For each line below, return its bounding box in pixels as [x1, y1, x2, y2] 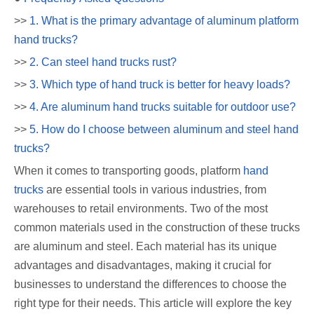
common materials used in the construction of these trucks [14, 221, 300, 233]
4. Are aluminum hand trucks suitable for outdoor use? [29, 100, 296, 113]
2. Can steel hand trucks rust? [29, 55, 177, 68]
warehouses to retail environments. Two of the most [14, 202, 268, 214]
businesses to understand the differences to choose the [14, 278, 287, 290]
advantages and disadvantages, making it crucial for [14, 259, 271, 271]
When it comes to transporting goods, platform [14, 164, 240, 177]
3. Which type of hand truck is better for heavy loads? [29, 78, 290, 90]
